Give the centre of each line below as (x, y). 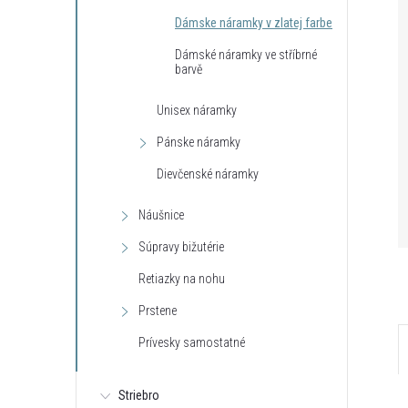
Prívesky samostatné (192, 342)
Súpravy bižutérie (181, 247)
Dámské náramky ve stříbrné (246, 55)
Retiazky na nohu (182, 279)
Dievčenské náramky (208, 174)
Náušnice (161, 215)
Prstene (158, 311)
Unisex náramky (197, 110)
